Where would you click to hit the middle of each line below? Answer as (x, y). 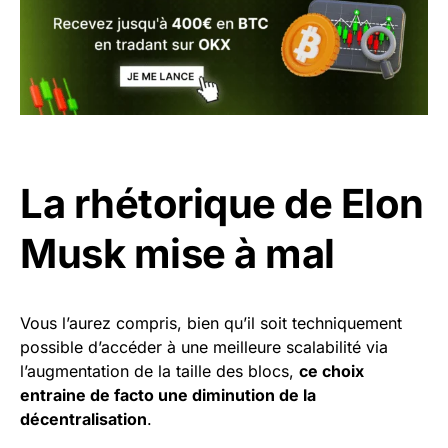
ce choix (331, 370)
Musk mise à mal (177, 253)
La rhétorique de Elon (222, 203)
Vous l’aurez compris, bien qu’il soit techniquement (211, 322)
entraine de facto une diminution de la (168, 394)
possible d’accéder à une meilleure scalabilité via (204, 346)
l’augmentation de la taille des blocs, (159, 370)
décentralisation (83, 418)
